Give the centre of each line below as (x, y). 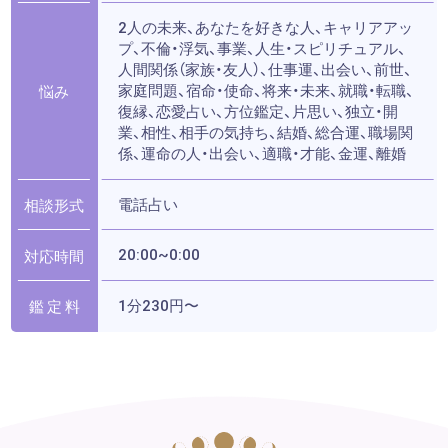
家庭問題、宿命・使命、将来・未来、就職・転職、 (265, 90)
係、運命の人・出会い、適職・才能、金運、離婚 (261, 153)
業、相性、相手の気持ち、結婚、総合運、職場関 (265, 132)
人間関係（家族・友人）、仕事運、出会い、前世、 (264, 69)
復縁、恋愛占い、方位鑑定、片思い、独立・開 (257, 111)
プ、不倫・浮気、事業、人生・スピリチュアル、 (261, 48)
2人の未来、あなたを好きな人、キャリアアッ (265, 27)
